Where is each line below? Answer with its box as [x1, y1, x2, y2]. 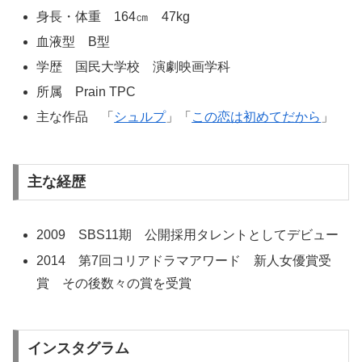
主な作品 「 [36, 110, 115, 124]
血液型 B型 [36, 34, 111, 48]
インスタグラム [27, 339, 129, 356]
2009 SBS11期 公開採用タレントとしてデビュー [36, 228, 339, 242]
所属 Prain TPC [36, 85, 137, 99]
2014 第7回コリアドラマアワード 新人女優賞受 [36, 253, 332, 267]
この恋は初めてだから [192, 110, 322, 124]
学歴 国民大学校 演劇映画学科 [36, 60, 231, 74]
